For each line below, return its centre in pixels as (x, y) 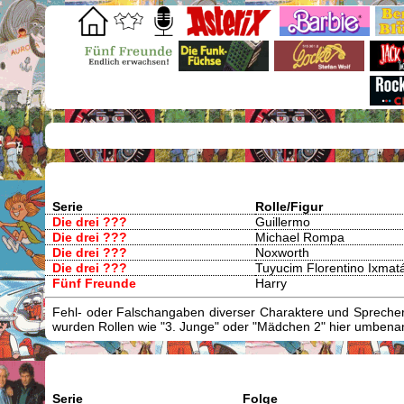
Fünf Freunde (94, 283)
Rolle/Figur (289, 206)
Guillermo (283, 221)
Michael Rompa (300, 237)
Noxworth (282, 252)
